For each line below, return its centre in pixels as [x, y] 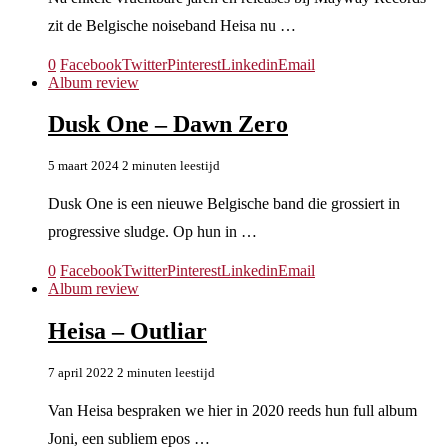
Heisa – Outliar [127, 331]
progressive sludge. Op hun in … [152, 232]
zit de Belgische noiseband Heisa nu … [172, 25]
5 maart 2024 [83, 166]
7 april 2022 [81, 373]
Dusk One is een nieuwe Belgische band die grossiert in [224, 204]
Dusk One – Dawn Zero [168, 124]
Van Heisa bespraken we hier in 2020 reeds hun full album [232, 411]
